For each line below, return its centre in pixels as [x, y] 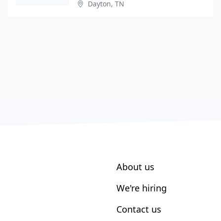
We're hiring [142, 188]
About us [135, 166]
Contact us [139, 209]
